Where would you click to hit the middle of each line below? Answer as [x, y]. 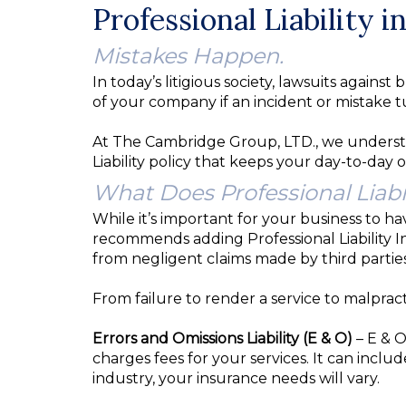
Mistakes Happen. [188, 56]
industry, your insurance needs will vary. [236, 378]
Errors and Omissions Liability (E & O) [222, 338]
